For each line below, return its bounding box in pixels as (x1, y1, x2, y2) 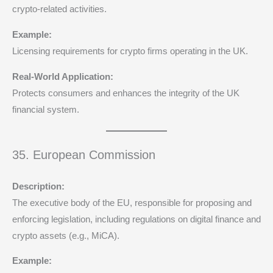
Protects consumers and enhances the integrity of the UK (12, 88, 239, 98)
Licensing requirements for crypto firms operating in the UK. (12, 46, 248, 56)
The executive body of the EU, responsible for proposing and (12, 197, 252, 208)
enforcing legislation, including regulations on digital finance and (12, 214, 261, 224)
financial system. (12, 104, 79, 115)
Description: (12, 181, 65, 191)
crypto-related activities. (12, 4, 107, 15)
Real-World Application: (12, 71, 113, 82)
